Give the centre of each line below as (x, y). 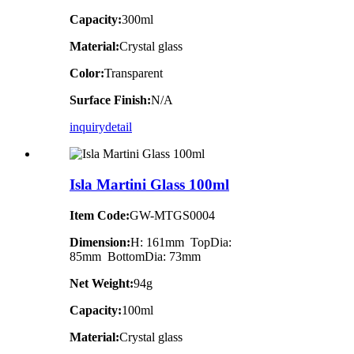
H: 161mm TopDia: (181, 242)
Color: (87, 73)
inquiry (87, 127)
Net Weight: (102, 283)
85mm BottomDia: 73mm (135, 256)
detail (119, 127)
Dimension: (100, 242)
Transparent (134, 73)
